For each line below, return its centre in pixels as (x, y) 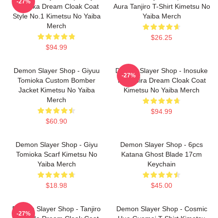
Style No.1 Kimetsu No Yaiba (56, 16)
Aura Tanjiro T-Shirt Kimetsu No (162, 6)
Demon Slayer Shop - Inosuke (162, 71)
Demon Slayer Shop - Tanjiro (56, 209)
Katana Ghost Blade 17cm (162, 154)
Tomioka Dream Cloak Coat (56, 6)
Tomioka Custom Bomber (56, 80)
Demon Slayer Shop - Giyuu (56, 71)
